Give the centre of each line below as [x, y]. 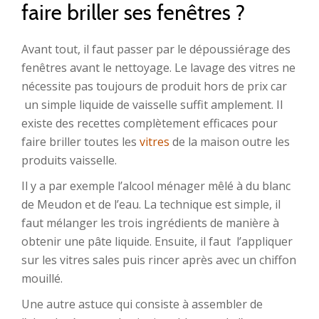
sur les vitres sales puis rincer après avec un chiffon [159, 260]
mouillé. [42, 278]
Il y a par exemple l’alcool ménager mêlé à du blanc [156, 186]
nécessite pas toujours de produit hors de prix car [154, 86]
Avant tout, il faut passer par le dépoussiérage [145, 49]
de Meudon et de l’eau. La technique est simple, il [151, 204]
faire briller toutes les [80, 142]
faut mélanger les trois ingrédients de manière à [150, 223]
